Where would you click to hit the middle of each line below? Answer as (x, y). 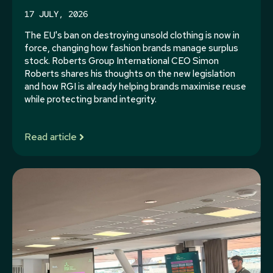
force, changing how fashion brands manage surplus (131, 48)
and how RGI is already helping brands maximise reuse (135, 87)
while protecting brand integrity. (90, 99)
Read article (51, 136)
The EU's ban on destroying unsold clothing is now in (132, 35)
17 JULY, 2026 (56, 14)
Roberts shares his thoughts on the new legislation (130, 74)
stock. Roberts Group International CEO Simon (122, 61)
